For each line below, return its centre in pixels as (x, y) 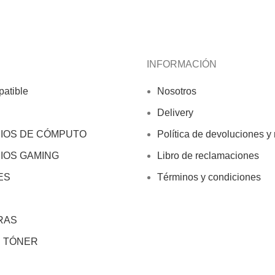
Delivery (175, 113)
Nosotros (177, 91)
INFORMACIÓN (182, 64)
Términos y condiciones (209, 177)
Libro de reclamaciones (208, 156)
